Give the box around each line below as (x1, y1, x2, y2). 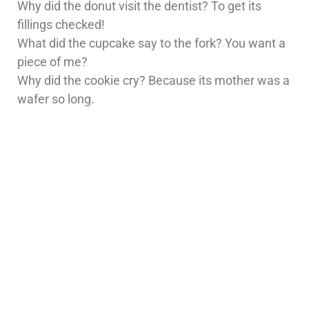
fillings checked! (17, 17, 105, 32)
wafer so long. (17, 92, 94, 107)
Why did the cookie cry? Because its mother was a (17, 73, 290, 88)
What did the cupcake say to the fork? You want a (17, 36, 286, 51)
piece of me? (17, 54, 88, 70)
